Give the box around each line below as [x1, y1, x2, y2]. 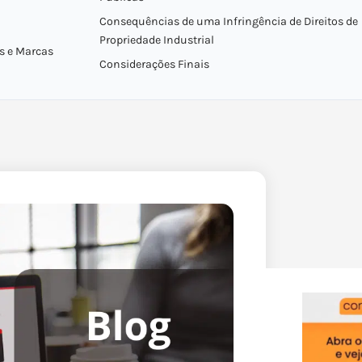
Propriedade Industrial [99, 33, 214, 47]
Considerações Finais [99, 57, 209, 71]
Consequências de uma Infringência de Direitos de [99, 15, 358, 28]
